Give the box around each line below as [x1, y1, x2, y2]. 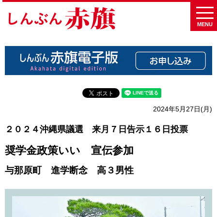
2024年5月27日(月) [153, 105, 212, 113]
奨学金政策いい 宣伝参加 [5, 144, 134, 156]
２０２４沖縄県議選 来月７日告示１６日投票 [5, 124, 188, 135]
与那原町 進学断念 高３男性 [5, 165, 134, 175]
